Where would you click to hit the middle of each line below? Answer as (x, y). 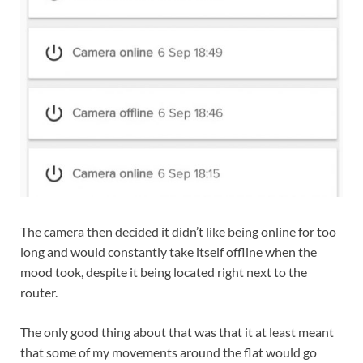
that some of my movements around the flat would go (169, 352)
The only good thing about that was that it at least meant (177, 331)
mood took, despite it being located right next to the (164, 271)
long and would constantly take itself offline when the (169, 251)
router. (39, 292)
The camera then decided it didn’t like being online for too (178, 231)
